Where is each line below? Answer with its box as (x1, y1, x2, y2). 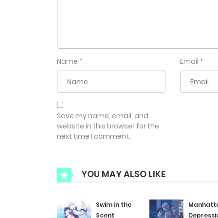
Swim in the (96, 200, 131, 209)
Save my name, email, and (57, 111, 148, 121)
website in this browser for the (57, 121, 159, 131)
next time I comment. (57, 131, 130, 142)
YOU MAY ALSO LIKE (79, 168, 165, 181)
